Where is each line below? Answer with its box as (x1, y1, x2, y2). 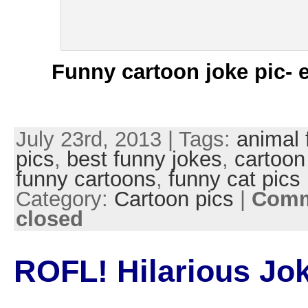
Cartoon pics (113, 186, 234, 211)
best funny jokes (66, 146, 222, 171)
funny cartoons (15, 166, 156, 191)
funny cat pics (168, 166, 300, 191)
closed (15, 206, 83, 231)
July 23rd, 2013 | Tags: (15, 126, 236, 151)
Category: (15, 186, 114, 211)
